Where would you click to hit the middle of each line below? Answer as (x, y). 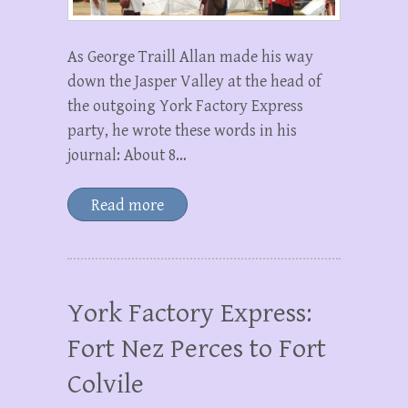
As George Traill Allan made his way (190, 56)
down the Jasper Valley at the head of (194, 81)
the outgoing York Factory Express (185, 106)
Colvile (106, 384)
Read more (127, 205)
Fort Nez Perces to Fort (197, 348)
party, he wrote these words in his (182, 130)
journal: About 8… (127, 155)
